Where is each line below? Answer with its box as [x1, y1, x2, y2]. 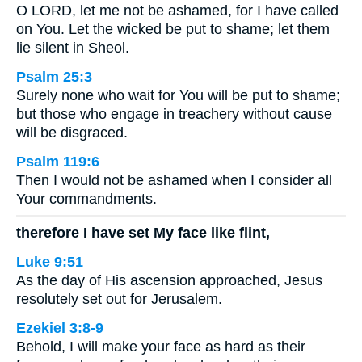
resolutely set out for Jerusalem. [16, 291, 222, 308]
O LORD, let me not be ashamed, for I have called [16, 2, 339, 19]
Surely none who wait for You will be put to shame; [16, 86, 340, 103]
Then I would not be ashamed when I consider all [16, 171, 332, 188]
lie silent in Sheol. [16, 39, 129, 56]
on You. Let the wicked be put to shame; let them [16, 20, 330, 37]
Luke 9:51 [16, 254, 83, 271]
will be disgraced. [16, 124, 128, 141]
